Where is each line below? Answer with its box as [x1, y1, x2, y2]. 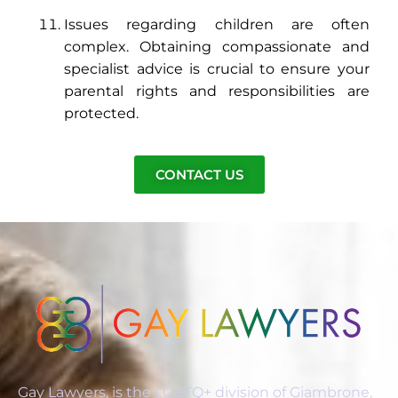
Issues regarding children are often [64, 16, 370, 34]
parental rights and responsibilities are [64, 83, 370, 100]
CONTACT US [155, 165, 243, 183]
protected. [64, 105, 139, 123]
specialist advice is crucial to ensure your [64, 60, 370, 78]
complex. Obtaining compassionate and [64, 38, 370, 56]
